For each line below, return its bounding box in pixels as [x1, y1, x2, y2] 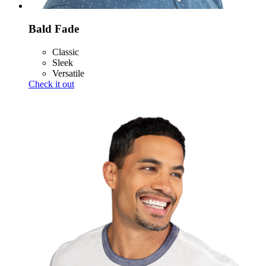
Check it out [28, 78, 74, 89]
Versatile [52, 68, 84, 78]
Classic [52, 46, 79, 57]
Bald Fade [28, 23, 79, 36]
